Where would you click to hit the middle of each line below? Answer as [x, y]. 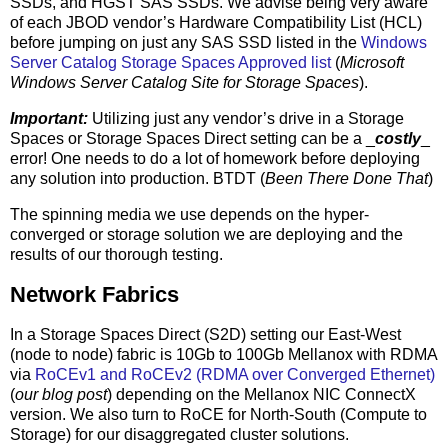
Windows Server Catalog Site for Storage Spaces [184, 83]
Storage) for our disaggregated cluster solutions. [179, 434]
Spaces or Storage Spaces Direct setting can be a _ [192, 139]
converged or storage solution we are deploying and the [206, 235]
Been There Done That [346, 179]
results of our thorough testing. [116, 255]
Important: [51, 119]
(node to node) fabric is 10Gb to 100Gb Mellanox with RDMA [223, 354]
